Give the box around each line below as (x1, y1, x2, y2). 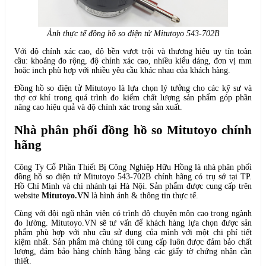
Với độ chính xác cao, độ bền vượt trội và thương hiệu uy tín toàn (14, 47, 252, 56)
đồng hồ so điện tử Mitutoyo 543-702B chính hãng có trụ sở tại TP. (14, 172, 252, 182)
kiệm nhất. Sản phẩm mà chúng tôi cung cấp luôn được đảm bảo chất (14, 237, 252, 247)
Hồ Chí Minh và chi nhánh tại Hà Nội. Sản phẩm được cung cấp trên (14, 182, 252, 191)
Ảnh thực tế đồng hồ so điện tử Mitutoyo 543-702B (46, 29, 220, 39)
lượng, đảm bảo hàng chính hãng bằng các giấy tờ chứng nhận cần (14, 247, 252, 256)
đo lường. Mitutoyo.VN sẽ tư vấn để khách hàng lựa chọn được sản (14, 218, 252, 228)
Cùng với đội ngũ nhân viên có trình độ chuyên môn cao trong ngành (14, 209, 252, 218)
